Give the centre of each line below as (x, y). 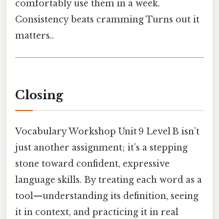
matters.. (34, 36)
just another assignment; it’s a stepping (101, 147)
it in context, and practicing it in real (97, 212)
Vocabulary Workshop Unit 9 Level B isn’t (107, 131)
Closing (39, 95)
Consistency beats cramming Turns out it (107, 20)
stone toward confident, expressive (92, 164)
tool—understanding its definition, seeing (107, 196)
